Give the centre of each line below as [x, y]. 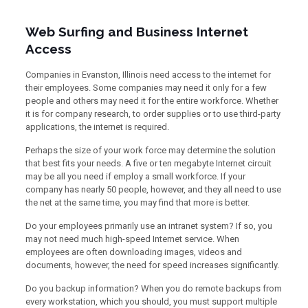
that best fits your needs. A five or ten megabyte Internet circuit [148, 163]
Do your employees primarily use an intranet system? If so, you [148, 226]
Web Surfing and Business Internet [136, 32]
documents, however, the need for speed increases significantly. [152, 265]
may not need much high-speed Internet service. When [132, 239]
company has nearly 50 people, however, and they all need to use [153, 189]
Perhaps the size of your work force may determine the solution [150, 150]
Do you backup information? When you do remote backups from [153, 288]
